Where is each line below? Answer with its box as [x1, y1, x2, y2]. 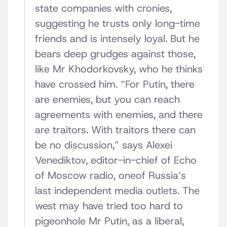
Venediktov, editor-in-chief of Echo [35, 154, 197, 167]
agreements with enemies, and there [35, 108, 203, 122]
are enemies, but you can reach [35, 93, 180, 106]
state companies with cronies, [35, 2, 172, 15]
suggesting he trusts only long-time [35, 17, 200, 30]
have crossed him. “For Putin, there [35, 78, 195, 91]
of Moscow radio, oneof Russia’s [35, 169, 186, 182]
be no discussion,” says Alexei [35, 138, 172, 152]
